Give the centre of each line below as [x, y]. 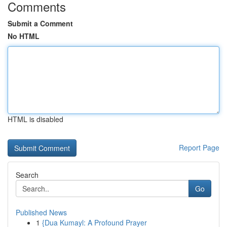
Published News [41, 212]
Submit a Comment [40, 23]
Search [27, 175]
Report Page [199, 147]
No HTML [24, 36]
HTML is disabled [35, 119]
